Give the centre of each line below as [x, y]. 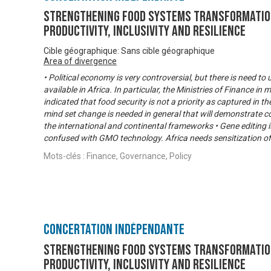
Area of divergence [80, 61]
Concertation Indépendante [114, 230]
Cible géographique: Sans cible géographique [129, 51]
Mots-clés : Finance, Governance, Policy [118, 156]
